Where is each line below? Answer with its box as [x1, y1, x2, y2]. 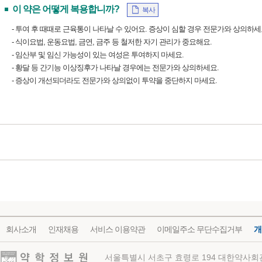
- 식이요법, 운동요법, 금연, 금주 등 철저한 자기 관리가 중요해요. [12, 37, 212, 46]
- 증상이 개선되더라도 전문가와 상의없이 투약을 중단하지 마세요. [12, 75, 217, 85]
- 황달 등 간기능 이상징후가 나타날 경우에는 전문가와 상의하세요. [12, 63, 219, 72]
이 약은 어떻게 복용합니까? [12, 4, 119, 14]
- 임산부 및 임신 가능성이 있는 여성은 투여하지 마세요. [12, 50, 184, 59]
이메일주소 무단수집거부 [157, 224, 242, 234]
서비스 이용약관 [90, 224, 145, 234]
